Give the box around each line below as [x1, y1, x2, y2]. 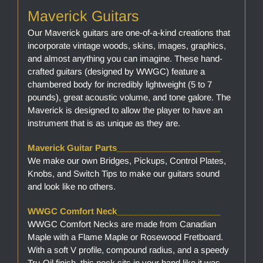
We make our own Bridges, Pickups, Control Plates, [27, 156, 226, 166]
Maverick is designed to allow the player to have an [27, 105, 222, 116]
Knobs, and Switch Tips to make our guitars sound [27, 168, 220, 179]
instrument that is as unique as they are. [27, 118, 180, 129]
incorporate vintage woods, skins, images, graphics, [27, 41, 226, 51]
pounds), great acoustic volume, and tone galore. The [27, 92, 231, 103]
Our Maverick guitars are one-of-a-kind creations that [27, 28, 230, 38]
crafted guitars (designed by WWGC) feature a [27, 66, 205, 77]
